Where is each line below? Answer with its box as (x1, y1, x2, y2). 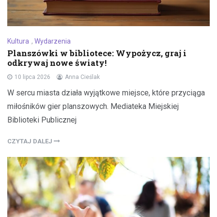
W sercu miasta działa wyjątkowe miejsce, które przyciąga (7, 88, 205, 98)
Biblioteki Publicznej (7, 115, 77, 125)
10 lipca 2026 (15, 74, 50, 81)
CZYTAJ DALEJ (7, 138, 54, 145)
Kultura (7, 37, 29, 46)
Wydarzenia (34, 37, 71, 46)
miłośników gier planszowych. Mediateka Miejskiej (7, 102, 179, 111)
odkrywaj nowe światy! (7, 57, 107, 69)
